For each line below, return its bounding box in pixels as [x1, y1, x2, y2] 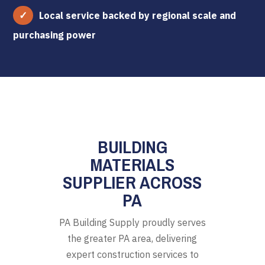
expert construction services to [66, 248, 199, 260]
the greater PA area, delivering [67, 232, 198, 244]
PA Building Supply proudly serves [59, 216, 206, 228]
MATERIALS [90, 152, 175, 176]
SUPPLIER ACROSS [63, 170, 202, 194]
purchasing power [13, 28, 96, 41]
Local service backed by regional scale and [39, 9, 237, 21]
